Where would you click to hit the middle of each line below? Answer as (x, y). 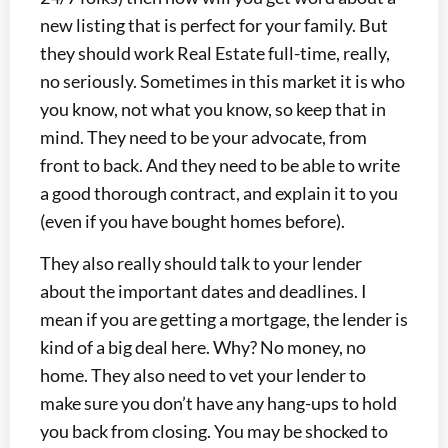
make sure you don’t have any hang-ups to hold (218, 403)
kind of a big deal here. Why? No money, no (203, 347)
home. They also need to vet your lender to (203, 375)
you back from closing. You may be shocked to (214, 431)
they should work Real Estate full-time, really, (215, 52)
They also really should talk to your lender (201, 263)
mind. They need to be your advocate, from (203, 136)
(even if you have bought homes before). (192, 220)
